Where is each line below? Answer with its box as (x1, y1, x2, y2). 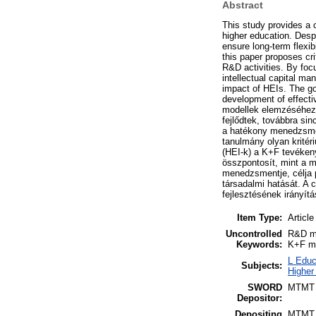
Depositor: (237, 292, 282, 303)
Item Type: (237, 212, 282, 223)
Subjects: (241, 260, 282, 271)
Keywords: (236, 238, 282, 250)
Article (288, 212, 314, 223)
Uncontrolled (226, 228, 282, 239)
